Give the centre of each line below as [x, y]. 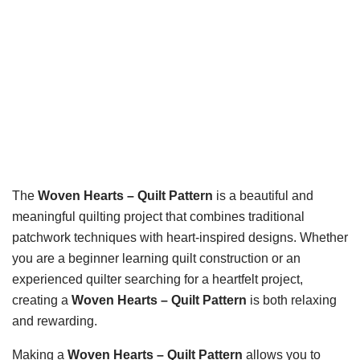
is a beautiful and [263, 196]
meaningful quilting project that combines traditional [158, 217]
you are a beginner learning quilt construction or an [156, 258]
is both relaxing [292, 300]
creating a [42, 300]
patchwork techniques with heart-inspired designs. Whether [180, 237]
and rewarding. [55, 321]
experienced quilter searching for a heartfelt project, [157, 279]
